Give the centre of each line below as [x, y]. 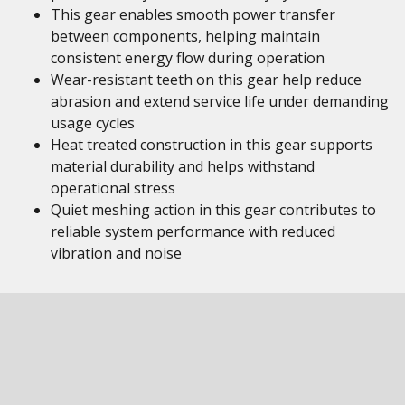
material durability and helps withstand [183, 166]
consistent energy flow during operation [188, 58]
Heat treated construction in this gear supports [212, 145]
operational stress [113, 188]
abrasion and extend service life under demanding [220, 101]
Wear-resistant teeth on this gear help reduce [206, 80]
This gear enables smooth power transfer [193, 14]
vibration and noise [116, 253]
